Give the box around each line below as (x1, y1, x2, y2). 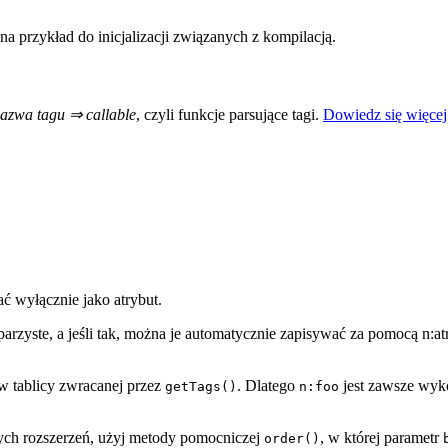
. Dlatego (237, 377, 299, 394)
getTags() (165, 379, 237, 394)
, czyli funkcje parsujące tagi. (136, 106, 323, 123)
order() (264, 431, 320, 446)
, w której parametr (320, 429, 443, 446)
